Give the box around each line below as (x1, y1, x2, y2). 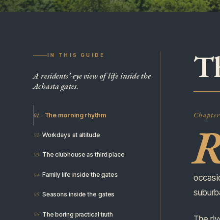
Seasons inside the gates (42, 191, 115, 198)
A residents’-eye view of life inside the (33, 70, 151, 81)
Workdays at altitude (42, 131, 100, 138)
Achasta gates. (33, 80, 79, 91)
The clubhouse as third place (42, 151, 125, 159)
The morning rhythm (44, 111, 106, 119)
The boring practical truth (42, 210, 113, 218)
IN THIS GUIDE (47, 52, 105, 58)
